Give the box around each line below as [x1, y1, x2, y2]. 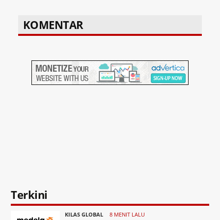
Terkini [11, 187, 48, 202]
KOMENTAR [23, 17, 83, 32]
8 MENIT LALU [108, 211, 145, 219]
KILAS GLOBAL [65, 211, 104, 219]
